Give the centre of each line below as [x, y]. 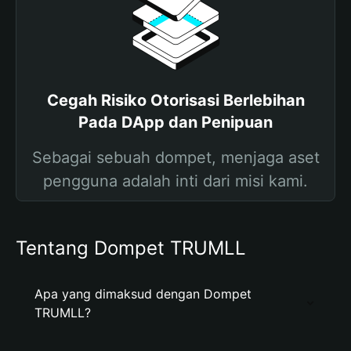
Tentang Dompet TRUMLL [131, 248]
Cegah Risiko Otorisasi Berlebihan [175, 100]
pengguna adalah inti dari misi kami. [175, 181]
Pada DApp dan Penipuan [175, 122]
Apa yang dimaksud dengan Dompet [143, 294]
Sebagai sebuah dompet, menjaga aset [175, 157]
